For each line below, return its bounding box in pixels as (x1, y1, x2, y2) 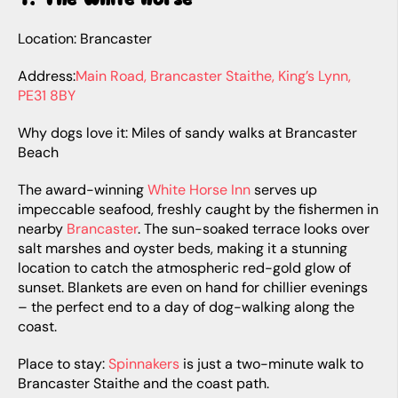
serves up (251, 180, 317, 199)
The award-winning (18, 180, 147, 199)
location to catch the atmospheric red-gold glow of (18, 259, 351, 277)
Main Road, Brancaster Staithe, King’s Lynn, (76, 67, 351, 85)
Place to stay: (18, 354, 108, 373)
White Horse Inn (147, 180, 251, 199)
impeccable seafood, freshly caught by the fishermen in (18, 200, 378, 219)
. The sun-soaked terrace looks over (138, 219, 370, 238)
